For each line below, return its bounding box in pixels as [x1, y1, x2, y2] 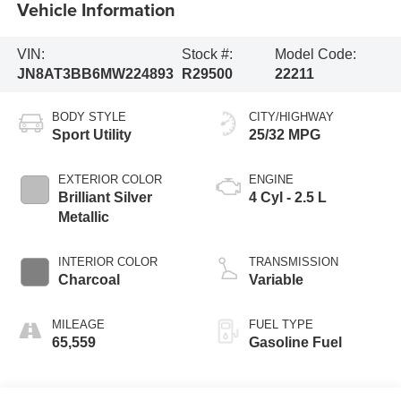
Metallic [57, 209, 109, 225]
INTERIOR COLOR [57, 254, 158, 269]
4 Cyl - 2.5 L [249, 189, 327, 205]
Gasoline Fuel [249, 334, 342, 350]
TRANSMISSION [249, 254, 338, 269]
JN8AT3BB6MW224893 [16, 65, 174, 81]
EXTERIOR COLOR [57, 172, 162, 186]
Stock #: [182, 46, 234, 62]
